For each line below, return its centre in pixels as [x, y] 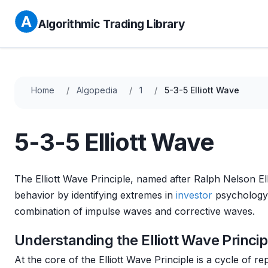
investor [194, 195]
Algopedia [97, 90]
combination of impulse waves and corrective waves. [135, 211]
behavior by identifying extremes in [95, 195]
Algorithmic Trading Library [112, 24]
